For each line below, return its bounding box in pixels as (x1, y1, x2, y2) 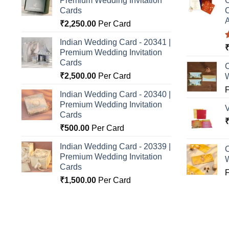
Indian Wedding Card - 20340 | (60, 89, 171, 99)
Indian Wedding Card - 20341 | (60, 37, 171, 47)
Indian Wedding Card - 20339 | (60, 142, 171, 151)
